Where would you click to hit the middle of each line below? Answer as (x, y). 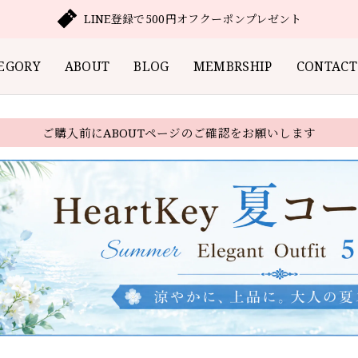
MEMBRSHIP (233, 66)
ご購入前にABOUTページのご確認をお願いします (179, 133)
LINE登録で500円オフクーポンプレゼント (193, 19)
